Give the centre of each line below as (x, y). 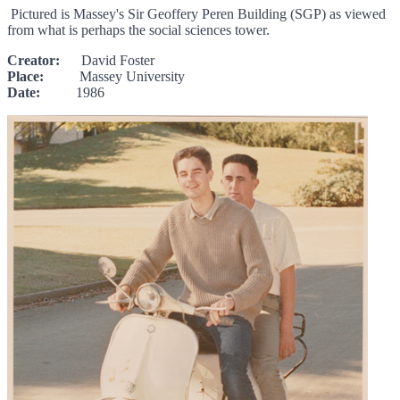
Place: (25, 77)
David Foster (107, 61)
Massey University (114, 77)
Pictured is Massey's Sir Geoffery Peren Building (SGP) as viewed (196, 14)
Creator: (33, 61)
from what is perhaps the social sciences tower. (140, 30)
